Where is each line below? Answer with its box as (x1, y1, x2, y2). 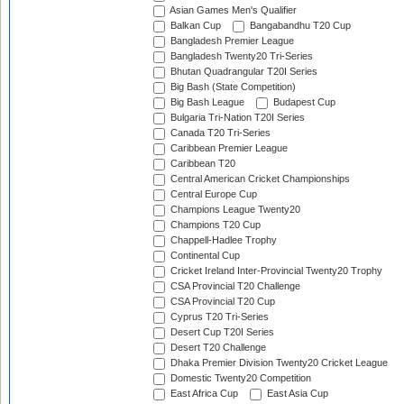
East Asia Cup (264, 388, 328, 399)
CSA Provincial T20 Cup (168, 296, 275, 308)
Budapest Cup (271, 96, 335, 108)
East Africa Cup (168, 388, 238, 399)
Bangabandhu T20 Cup (247, 20, 351, 32)
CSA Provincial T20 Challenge (168, 280, 300, 292)
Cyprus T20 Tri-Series (168, 311, 269, 323)
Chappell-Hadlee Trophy (168, 234, 277, 246)
